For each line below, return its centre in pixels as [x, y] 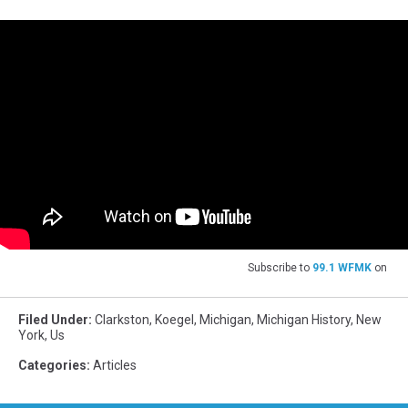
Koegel [174, 319]
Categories [52, 365]
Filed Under [53, 319]
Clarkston [122, 319]
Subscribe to [280, 267]
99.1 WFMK [342, 267]
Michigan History [304, 319]
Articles [115, 365]
